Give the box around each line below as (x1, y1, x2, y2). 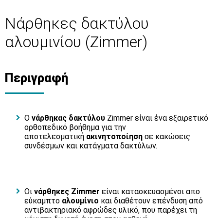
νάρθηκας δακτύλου (32, 113, 105, 123)
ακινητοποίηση (86, 131, 143, 141)
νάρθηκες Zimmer (34, 187, 100, 197)
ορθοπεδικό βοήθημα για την (24, 122, 126, 132)
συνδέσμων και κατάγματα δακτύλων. (24, 141, 157, 150)
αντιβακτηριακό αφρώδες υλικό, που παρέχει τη (24, 205, 197, 215)
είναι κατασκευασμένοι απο (100, 187, 200, 197)
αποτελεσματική (24, 131, 86, 141)
